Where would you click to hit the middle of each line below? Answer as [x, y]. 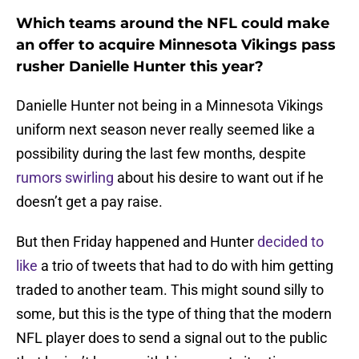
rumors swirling [65, 178]
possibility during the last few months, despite [161, 154]
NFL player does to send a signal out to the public [171, 338]
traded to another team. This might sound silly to [170, 290]
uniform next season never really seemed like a [165, 130]
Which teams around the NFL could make [173, 24]
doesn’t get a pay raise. [89, 202]
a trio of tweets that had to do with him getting [186, 266]
